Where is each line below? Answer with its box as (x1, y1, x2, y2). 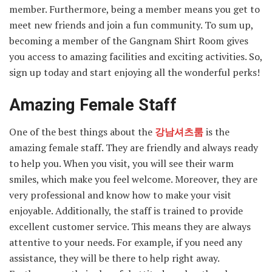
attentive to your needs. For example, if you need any (9, 236, 242, 250)
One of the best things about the (9, 125, 155, 139)
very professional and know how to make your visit (9, 188, 231, 202)
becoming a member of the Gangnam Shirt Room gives (9, 34, 248, 48)
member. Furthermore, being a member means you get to (9, 2, 260, 16)
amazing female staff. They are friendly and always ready (9, 141, 258, 155)
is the (203, 125, 229, 139)
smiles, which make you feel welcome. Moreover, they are (9, 172, 257, 186)
